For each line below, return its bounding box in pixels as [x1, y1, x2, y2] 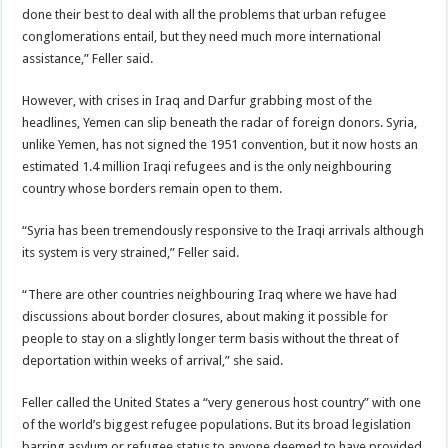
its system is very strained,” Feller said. [22, 245, 240, 260]
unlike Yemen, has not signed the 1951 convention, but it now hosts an [22, 137, 419, 152]
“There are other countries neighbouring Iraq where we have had [22, 287, 398, 302]
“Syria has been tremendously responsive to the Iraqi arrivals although [22, 223, 425, 238]
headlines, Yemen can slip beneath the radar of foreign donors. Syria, [22, 115, 418, 130]
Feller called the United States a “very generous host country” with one [22, 395, 422, 410]
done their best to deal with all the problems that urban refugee [22, 7, 387, 22]
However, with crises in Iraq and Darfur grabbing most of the [22, 93, 373, 108]
